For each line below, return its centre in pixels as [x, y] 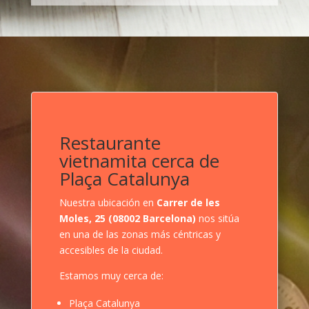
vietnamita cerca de [139, 160]
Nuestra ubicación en [108, 202]
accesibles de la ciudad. [111, 250]
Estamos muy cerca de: [111, 275]
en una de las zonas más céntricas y [140, 234]
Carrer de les [188, 202]
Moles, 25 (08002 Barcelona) [127, 218]
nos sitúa [217, 218]
